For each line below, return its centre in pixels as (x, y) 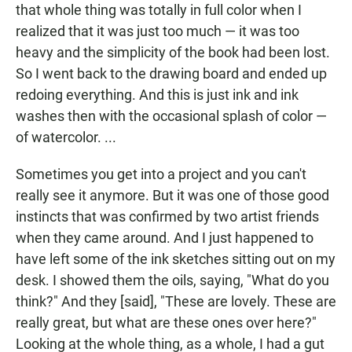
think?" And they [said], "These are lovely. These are (176, 302)
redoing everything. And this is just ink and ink (157, 95)
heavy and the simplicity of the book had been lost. (173, 53)
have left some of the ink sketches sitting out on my (176, 259)
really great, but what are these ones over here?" (166, 323)
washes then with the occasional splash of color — (171, 116)
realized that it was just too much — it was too (158, 31)
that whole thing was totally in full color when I (159, 10)
